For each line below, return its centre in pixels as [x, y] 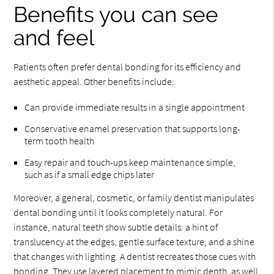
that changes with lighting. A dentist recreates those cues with [135, 256]
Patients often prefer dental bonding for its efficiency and [128, 67]
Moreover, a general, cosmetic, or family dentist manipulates [134, 198]
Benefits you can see [116, 14]
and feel [54, 38]
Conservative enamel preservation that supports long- [133, 128]
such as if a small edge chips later [90, 174]
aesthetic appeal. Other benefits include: [94, 81]
